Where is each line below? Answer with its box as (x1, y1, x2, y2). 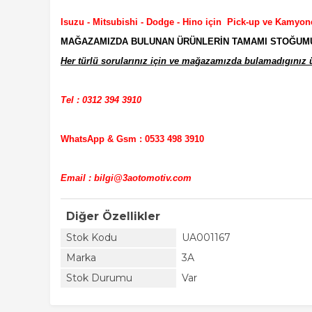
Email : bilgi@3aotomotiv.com (61, 173, 192, 183)
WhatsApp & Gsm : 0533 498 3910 (61, 134, 204, 144)
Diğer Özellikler (66, 210, 160, 223)
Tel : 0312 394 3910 (61, 95, 141, 105)
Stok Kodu (66, 231, 117, 244)
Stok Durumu (66, 272, 132, 284)
